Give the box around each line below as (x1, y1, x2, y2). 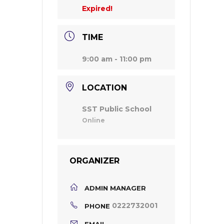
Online (82, 116, 105, 124)
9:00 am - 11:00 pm (82, 54, 151, 63)
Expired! (82, 4, 112, 13)
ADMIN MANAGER (84, 183, 146, 191)
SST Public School (82, 104, 151, 113)
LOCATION (82, 83, 127, 92)
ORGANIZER (69, 156, 119, 165)
